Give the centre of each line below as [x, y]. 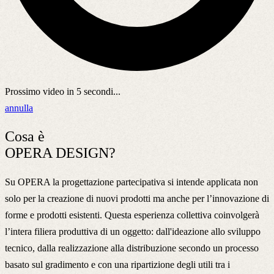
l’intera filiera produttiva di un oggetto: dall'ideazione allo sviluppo [133, 231]
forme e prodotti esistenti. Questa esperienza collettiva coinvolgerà [132, 215]
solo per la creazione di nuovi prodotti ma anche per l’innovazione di [137, 198]
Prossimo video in [41, 91]
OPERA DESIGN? [60, 153]
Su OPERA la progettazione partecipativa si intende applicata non [131, 182]
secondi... [101, 91]
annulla [19, 108]
